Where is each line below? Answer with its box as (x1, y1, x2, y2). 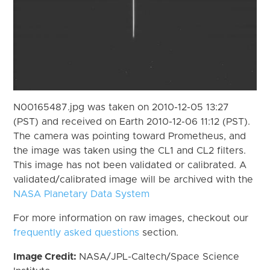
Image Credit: (13, 251, 80, 262)
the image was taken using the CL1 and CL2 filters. (13, 145, 246, 155)
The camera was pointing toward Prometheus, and (13, 131, 246, 141)
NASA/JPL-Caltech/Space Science (79, 251, 240, 262)
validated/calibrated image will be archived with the (13, 174, 254, 184)
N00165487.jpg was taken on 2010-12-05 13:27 (13, 102, 230, 112)
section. (139, 227, 179, 237)
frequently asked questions (13, 227, 140, 237)
